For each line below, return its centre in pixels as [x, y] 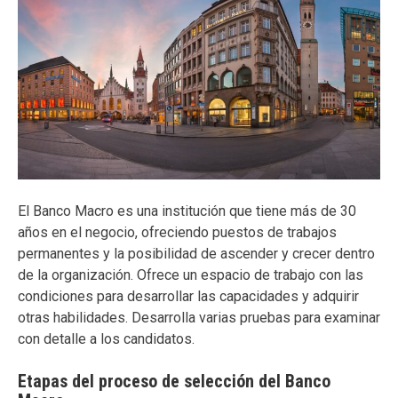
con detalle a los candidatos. [106, 338]
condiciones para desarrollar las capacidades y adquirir [188, 296]
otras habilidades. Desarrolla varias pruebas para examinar [199, 317]
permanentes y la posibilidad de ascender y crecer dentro [196, 253]
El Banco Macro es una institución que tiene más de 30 [187, 211]
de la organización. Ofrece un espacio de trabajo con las [191, 275]
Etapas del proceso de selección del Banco [174, 381]
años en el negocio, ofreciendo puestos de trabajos [177, 232]
